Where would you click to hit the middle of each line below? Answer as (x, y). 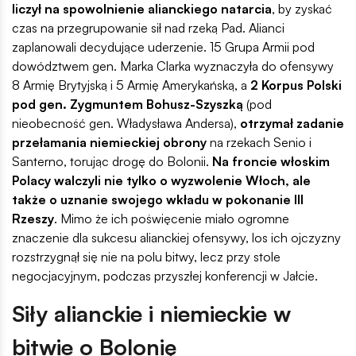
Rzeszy (33, 219)
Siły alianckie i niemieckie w (151, 314)
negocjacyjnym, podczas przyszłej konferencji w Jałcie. (165, 276)
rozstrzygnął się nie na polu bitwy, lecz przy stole (146, 257)
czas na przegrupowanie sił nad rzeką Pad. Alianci (148, 28)
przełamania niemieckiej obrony (109, 143)
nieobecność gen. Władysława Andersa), (126, 124)
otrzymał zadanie (292, 124)
